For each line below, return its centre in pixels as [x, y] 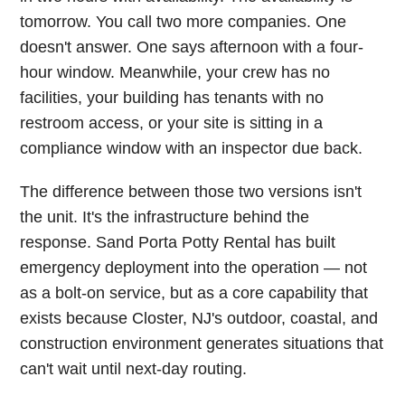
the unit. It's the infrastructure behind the [165, 217]
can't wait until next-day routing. [134, 369]
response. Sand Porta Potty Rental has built [178, 242]
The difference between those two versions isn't [191, 192]
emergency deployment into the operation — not [194, 268]
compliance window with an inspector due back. [192, 148]
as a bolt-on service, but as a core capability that [194, 293]
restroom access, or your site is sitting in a [172, 123]
